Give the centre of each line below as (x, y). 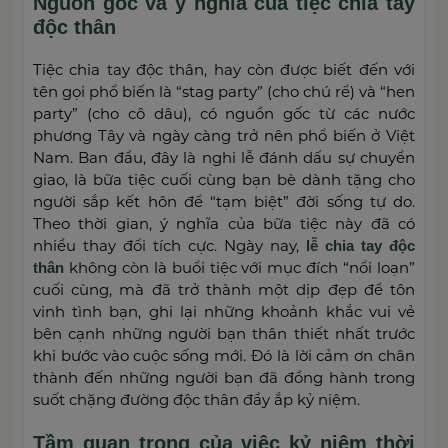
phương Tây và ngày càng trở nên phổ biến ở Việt (224, 135)
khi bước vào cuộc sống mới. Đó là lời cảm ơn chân (224, 355)
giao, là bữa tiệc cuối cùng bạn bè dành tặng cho (224, 179)
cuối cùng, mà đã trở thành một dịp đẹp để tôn (224, 289)
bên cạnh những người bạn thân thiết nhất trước (224, 333)
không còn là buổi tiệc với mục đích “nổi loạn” (239, 267)
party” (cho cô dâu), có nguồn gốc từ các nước (224, 113)
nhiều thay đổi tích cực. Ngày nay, (169, 245)
